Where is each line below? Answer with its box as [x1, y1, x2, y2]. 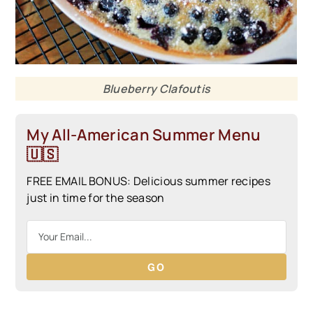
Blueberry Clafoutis [102, 80, 211, 96]
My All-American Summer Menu [27, 124, 261, 145]
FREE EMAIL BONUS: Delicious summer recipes [27, 173, 270, 189]
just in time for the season [27, 189, 165, 205]
